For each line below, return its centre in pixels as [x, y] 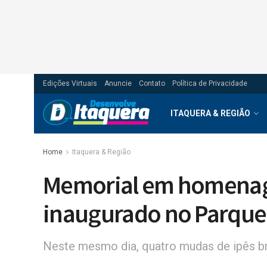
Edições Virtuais [70, 83]
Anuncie [118, 83]
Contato [152, 83]
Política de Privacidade [210, 83]
